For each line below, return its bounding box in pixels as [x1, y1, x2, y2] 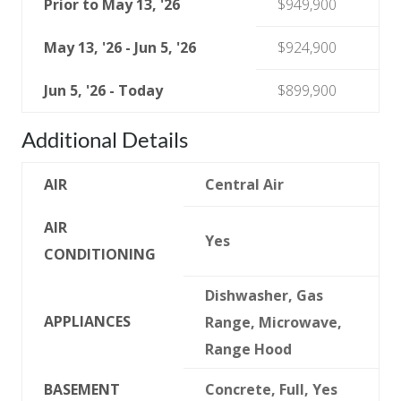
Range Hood [205, 338, 292, 359]
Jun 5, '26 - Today [44, 80, 163, 100]
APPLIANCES [44, 311, 131, 331]
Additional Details [21, 125, 188, 152]
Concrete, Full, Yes [205, 379, 337, 399]
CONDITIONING [44, 243, 156, 264]
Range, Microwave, [205, 311, 342, 332]
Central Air [205, 174, 284, 194]
